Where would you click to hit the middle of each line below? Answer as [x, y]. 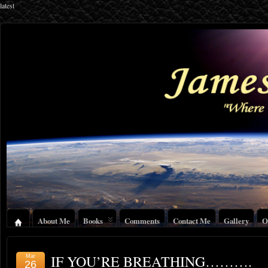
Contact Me [192, 221]
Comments [142, 221]
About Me [54, 221]
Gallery [236, 221]
